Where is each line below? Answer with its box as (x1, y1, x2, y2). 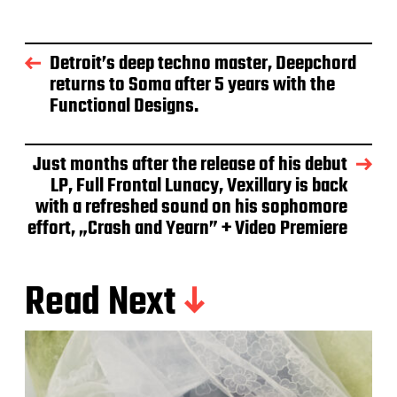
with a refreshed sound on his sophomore (35, 192, 347, 223)
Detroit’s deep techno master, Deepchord (50, 49, 356, 80)
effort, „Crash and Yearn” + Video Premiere (27, 214, 347, 245)
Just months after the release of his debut (33, 150, 347, 181)
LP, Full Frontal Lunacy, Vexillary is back (51, 171, 347, 202)
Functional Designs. (50, 91, 198, 122)
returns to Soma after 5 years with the (50, 70, 335, 101)
